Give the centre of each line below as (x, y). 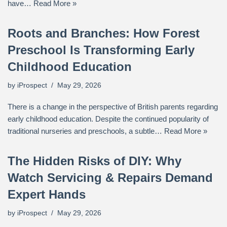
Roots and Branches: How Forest (104, 33)
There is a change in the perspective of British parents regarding (113, 107)
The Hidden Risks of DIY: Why (94, 161)
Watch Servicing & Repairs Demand (110, 178)
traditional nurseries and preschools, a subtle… (86, 131)
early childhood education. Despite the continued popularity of (108, 119)
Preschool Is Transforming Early (101, 50)
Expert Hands (47, 194)
